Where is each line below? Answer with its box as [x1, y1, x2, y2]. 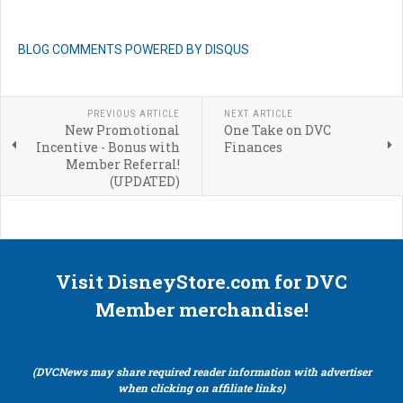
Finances [223, 139, 282, 157]
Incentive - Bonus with [35, 139, 180, 157]
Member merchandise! [94, 297, 309, 323]
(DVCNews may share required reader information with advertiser [31, 364, 372, 380]
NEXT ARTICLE [223, 108, 293, 121]
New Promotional [64, 121, 180, 139]
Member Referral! [65, 156, 180, 174]
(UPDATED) [109, 173, 180, 191]
